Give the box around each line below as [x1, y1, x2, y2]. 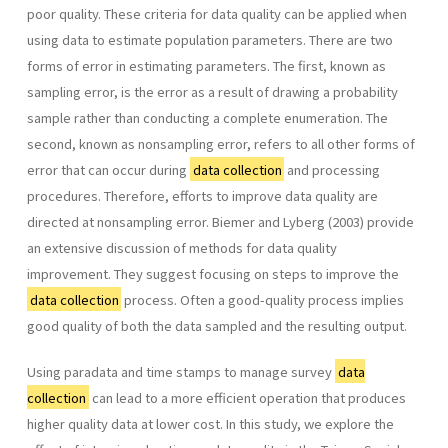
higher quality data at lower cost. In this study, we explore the [27, 413, 394, 433]
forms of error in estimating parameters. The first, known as [27, 55, 386, 75]
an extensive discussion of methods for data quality [27, 237, 337, 257]
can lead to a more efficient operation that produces [88, 387, 406, 407]
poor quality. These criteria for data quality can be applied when [27, 3, 407, 23]
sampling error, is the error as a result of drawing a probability [27, 81, 398, 101]
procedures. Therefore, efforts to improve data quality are [27, 185, 378, 205]
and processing [284, 159, 381, 179]
